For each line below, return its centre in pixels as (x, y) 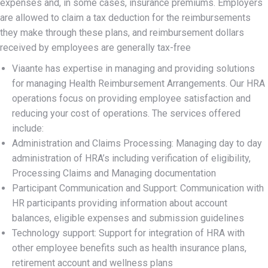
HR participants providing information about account (120, 203)
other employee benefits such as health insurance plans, (129, 248)
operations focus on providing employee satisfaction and (131, 98)
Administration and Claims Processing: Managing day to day (137, 143)
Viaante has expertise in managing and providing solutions (133, 68)
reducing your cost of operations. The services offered (126, 113)
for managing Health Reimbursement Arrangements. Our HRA (138, 83)
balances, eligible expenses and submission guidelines (128, 218)
